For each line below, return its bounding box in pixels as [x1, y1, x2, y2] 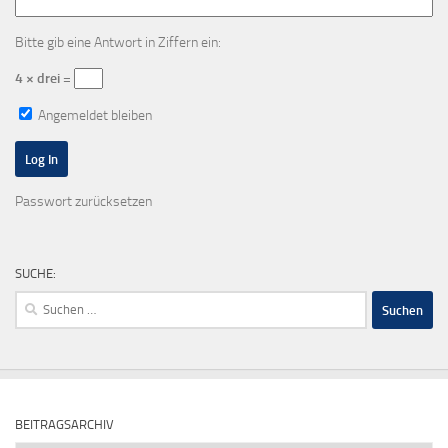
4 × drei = [15, 69, 74, 87]
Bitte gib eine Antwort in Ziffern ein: [15, 33, 221, 51]
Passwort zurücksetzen [15, 193, 152, 211]
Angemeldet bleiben [35, 107, 152, 125]
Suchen [14, 292, 56, 310]
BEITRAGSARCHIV [15, 417, 114, 433]
